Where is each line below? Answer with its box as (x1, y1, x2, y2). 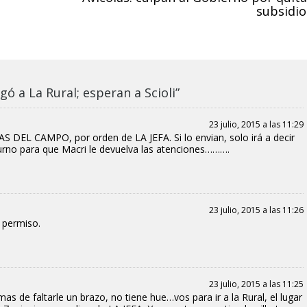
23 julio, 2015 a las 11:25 (208, 278, 304, 290)
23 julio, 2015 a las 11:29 (208, 118, 304, 130)
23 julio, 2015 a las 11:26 (208, 204, 304, 216)
